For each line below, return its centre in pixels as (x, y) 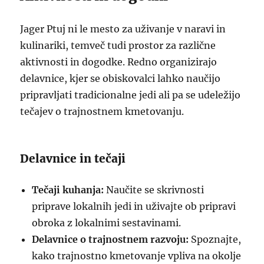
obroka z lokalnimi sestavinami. (107, 223)
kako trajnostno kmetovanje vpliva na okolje (137, 256)
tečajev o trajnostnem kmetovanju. (102, 111)
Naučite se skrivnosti (154, 190)
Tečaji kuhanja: (68, 190)
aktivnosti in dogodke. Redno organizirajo (119, 62)
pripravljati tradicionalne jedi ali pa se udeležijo (131, 95)
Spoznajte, (215, 239)
